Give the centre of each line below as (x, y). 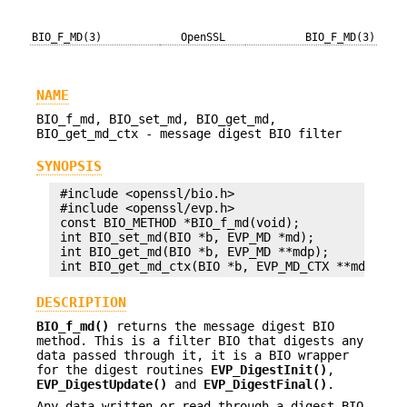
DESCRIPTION (81, 302)
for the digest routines (124, 369)
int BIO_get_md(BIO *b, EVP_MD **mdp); (191, 252)
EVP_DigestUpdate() (102, 384)
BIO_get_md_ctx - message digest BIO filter (189, 134)
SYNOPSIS (69, 166)
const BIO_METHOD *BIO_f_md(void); (176, 223)
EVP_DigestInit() (269, 369)
